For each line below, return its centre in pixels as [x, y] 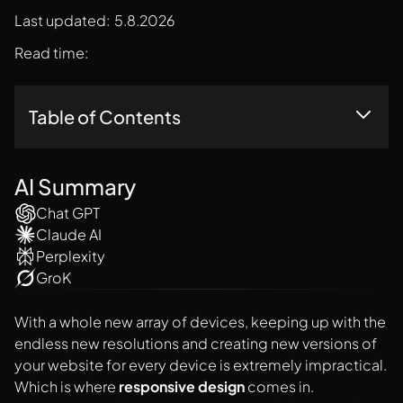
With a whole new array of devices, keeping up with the [200, 322]
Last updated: [62, 20]
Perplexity [71, 255]
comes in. [279, 387]
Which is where [67, 387]
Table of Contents [105, 116]
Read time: [51, 52]
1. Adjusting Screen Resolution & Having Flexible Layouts [194, 161]
